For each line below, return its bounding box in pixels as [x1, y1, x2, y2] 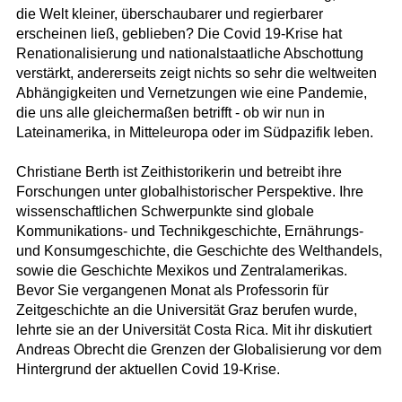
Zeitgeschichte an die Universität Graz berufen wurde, [15, 302, 357, 319]
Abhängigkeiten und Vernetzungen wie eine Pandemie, [15, 85, 367, 101]
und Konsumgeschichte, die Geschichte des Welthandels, [15, 243, 382, 259]
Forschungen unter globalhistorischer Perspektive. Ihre [15, 184, 363, 200]
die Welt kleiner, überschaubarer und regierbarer [15, 6, 323, 22]
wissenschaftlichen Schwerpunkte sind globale [15, 204, 314, 220]
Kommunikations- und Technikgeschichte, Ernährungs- [15, 223, 363, 240]
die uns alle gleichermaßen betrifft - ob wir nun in [15, 105, 325, 121]
